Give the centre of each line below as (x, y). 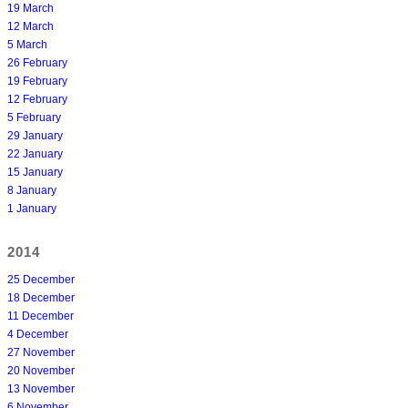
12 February (37, 99)
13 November (41, 388)
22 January (35, 153)
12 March (31, 26)
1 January (32, 208)
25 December (41, 279)
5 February (34, 117)
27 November (41, 352)
